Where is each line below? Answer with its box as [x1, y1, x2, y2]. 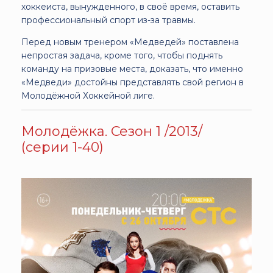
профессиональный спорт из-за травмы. [21, 14, 196, 26]
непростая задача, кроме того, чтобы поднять [21, 49, 222, 61]
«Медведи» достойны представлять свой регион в [21, 76, 244, 88]
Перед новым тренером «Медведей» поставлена [21, 36, 239, 48]
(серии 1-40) [21, 138, 104, 155]
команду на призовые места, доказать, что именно [21, 63, 243, 74]
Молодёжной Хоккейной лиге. [21, 90, 155, 101]
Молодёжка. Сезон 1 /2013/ [21, 122, 202, 140]
